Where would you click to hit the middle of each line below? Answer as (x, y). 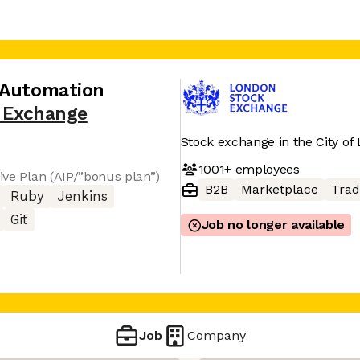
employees (265, 169)
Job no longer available (273, 225)
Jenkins (82, 196)
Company (217, 335)
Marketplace (279, 189)
